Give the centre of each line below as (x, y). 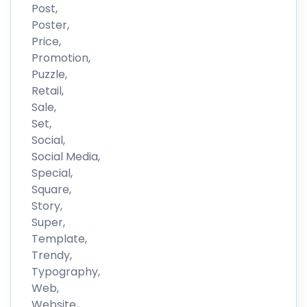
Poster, (50, 25)
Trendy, (52, 255)
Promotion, (61, 58)
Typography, (66, 271)
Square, (51, 189)
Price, (46, 41)
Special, (52, 173)
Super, (48, 222)
